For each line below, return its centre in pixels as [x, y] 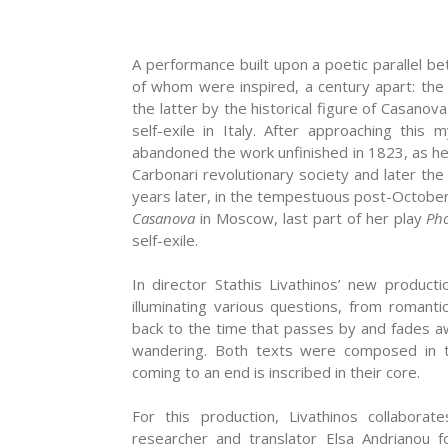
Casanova [166, 217]
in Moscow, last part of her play [313, 217]
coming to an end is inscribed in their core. [276, 371]
